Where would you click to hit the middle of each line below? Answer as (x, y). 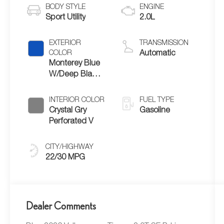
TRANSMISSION (164, 44)
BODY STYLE (66, 8)
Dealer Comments (61, 206)
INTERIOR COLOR (77, 101)
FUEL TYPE (156, 101)
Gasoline (154, 111)
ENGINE (151, 8)
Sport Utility (66, 18)
